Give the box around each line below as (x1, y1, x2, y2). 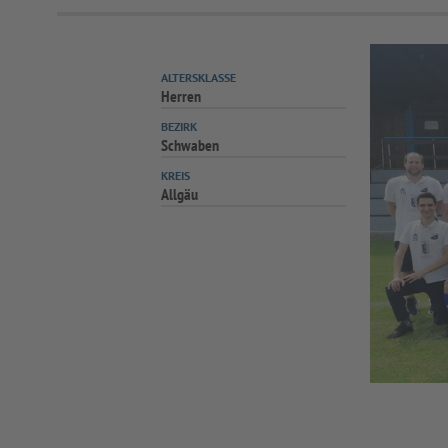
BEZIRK (161, 119, 198, 134)
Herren (161, 86, 202, 106)
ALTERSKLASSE (161, 70, 237, 85)
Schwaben (161, 135, 220, 155)
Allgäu (161, 184, 199, 204)
